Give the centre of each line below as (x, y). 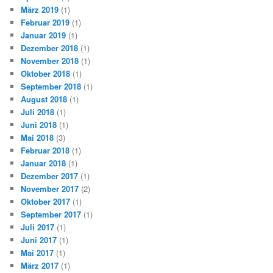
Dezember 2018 (50, 48)
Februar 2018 (45, 151)
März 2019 (40, 10)
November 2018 (50, 61)
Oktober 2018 (46, 74)
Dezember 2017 (50, 176)
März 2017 (40, 266)
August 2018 (44, 99)
